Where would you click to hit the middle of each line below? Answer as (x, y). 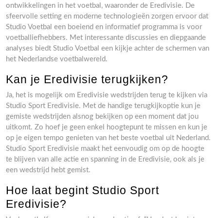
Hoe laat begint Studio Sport (82, 190)
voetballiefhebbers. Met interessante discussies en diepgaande (106, 38)
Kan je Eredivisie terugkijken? (87, 79)
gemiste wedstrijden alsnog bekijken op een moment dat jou (102, 117)
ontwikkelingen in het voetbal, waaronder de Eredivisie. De (100, 6)
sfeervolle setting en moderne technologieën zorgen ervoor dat (107, 16)
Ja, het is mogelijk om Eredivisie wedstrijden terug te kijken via (107, 95)
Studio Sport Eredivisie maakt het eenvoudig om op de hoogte (105, 149)
